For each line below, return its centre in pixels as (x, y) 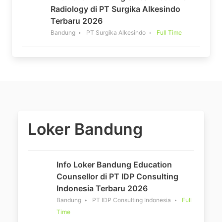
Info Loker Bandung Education (114, 164)
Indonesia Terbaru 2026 (102, 188)
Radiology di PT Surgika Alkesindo (115, 9)
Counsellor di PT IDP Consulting (117, 176)
